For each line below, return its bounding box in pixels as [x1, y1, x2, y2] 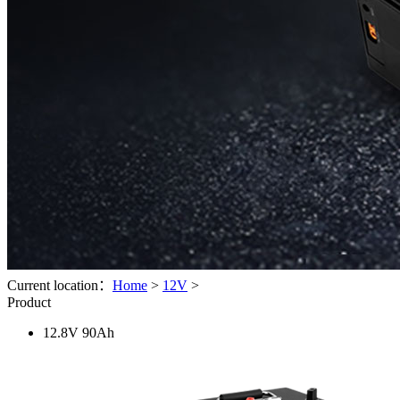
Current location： [7, 278, 112, 293]
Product [7, 295, 51, 310]
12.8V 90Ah [43, 325, 114, 340]
